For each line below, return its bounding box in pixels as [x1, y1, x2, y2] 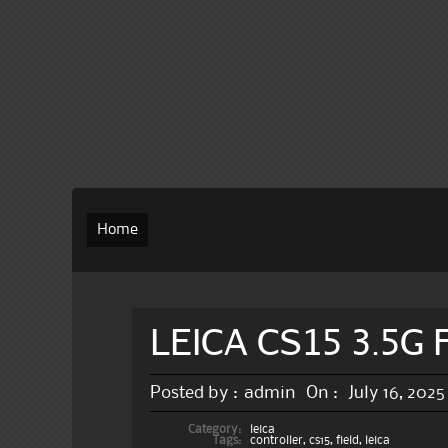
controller [250, 435, 304, 446]
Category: [187, 424, 241, 435]
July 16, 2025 [348, 385, 446, 401]
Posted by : [150, 385, 239, 401]
